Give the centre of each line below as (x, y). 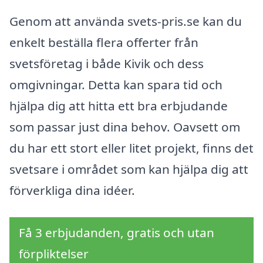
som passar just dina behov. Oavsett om (125, 127)
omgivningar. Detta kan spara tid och (116, 85)
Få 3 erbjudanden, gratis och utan (117, 232)
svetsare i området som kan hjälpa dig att (129, 169)
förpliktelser (54, 253)
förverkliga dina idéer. (72, 190)
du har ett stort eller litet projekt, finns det (131, 148)
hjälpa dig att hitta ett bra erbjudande (119, 106)
